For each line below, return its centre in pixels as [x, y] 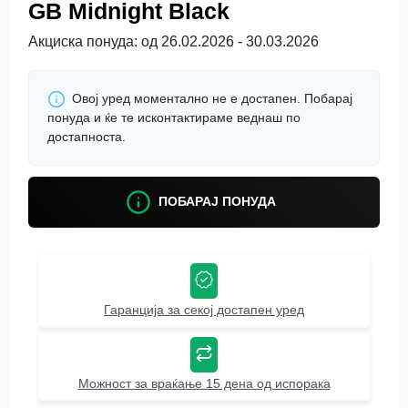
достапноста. [87, 137]
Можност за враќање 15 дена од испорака [204, 384]
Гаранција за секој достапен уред [204, 310]
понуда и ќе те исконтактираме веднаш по [174, 118]
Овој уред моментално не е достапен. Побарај [212, 98]
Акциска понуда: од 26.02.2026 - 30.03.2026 [173, 41]
